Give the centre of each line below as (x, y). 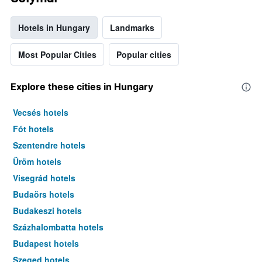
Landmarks (132, 28)
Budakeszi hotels (47, 211)
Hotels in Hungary (54, 28)
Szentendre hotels (49, 145)
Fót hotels (33, 129)
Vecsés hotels (41, 113)
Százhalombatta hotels (58, 227)
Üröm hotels (37, 162)
